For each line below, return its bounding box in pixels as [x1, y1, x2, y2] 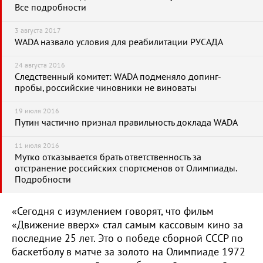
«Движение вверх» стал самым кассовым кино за [12, 219, 243, 231]
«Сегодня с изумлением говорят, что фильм [12, 205, 214, 218]
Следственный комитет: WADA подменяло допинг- [15, 72, 221, 82]
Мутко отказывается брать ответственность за [15, 152, 201, 163]
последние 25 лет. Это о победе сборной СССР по [12, 232, 243, 245]
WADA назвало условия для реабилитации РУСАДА [15, 37, 223, 48]
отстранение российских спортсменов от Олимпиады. [15, 163, 237, 174]
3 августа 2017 [15, 26, 61, 35]
